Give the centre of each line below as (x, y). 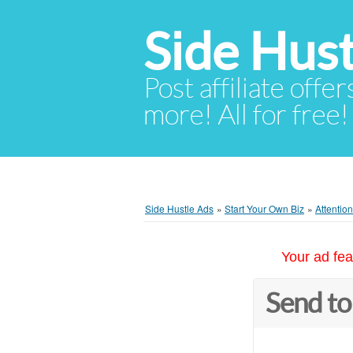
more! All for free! (246, 115)
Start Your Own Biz (264, 208)
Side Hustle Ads (179, 208)
